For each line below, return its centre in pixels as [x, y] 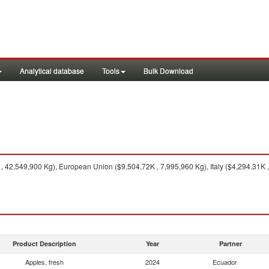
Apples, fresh [44, 262]
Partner [231, 243]
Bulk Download [168, 71]
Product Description [44, 243]
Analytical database [52, 71]
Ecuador [225, 262]
